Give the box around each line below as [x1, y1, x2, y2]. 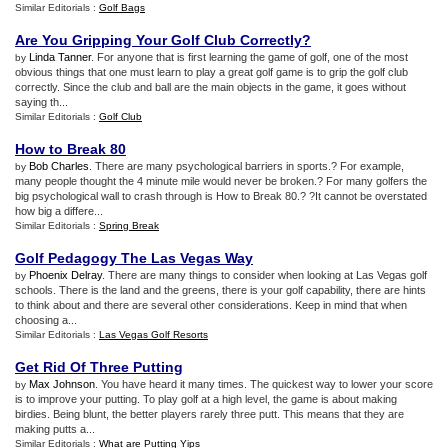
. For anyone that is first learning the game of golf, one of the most [91, 51, 408, 63]
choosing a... [15, 314, 77, 326]
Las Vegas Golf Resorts [99, 329, 208, 340]
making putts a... [15, 423, 95, 435]
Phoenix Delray [29, 269, 102, 281]
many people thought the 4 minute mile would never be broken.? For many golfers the [15, 175, 427, 187]
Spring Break [99, 220, 159, 231]
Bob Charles [29, 160, 89, 172]
